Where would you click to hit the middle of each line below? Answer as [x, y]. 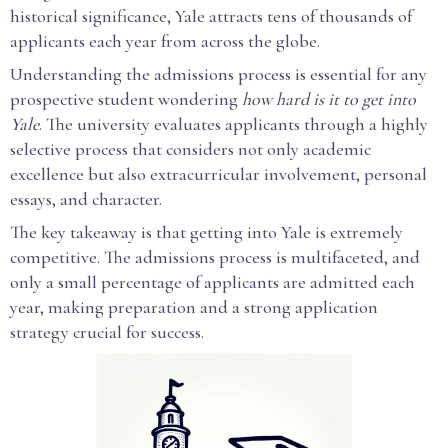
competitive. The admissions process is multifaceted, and [215, 257]
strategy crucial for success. [107, 332]
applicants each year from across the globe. [165, 41]
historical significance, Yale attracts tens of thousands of [211, 16]
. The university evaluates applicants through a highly [233, 124]
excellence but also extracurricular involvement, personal [218, 174]
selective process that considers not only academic [190, 149]
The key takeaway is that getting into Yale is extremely [206, 232]
